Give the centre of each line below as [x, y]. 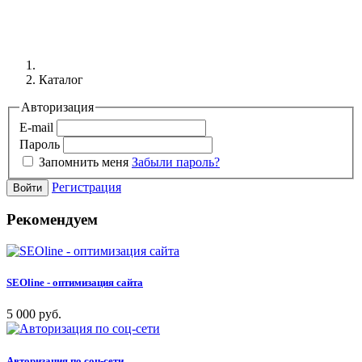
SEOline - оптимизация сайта [75, 283]
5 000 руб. [34, 314]
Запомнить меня [85, 162]
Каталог [61, 80]
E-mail [38, 127]
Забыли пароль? [176, 162]
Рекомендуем [52, 220]
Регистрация [86, 187]
